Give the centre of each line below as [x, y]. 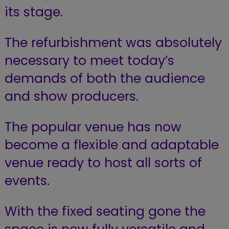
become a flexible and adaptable [111, 145]
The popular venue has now [93, 127]
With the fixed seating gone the [105, 211]
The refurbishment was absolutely [113, 42]
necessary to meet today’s [89, 60]
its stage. [33, 12]
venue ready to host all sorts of [103, 163]
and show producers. [71, 96]
